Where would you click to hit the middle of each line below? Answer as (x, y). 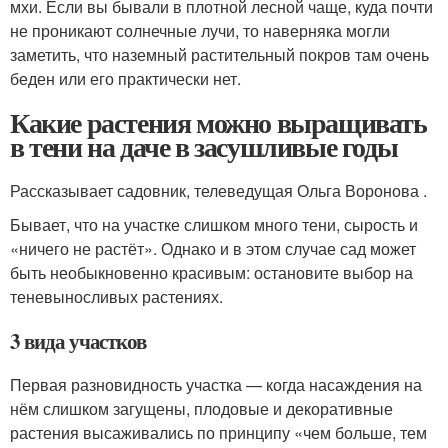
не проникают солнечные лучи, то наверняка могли (200, 30)
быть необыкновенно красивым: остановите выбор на (211, 272)
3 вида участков (78, 341)
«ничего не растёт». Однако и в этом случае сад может (213, 248)
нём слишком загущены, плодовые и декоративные (201, 408)
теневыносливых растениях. (116, 296)
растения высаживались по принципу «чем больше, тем (218, 432)
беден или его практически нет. (125, 78)
